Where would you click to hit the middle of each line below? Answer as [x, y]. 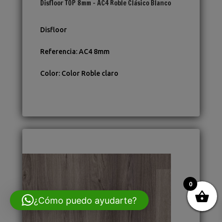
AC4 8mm [94, 52]
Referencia [58, 52]
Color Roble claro [90, 74]
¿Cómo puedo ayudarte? [85, 200]
